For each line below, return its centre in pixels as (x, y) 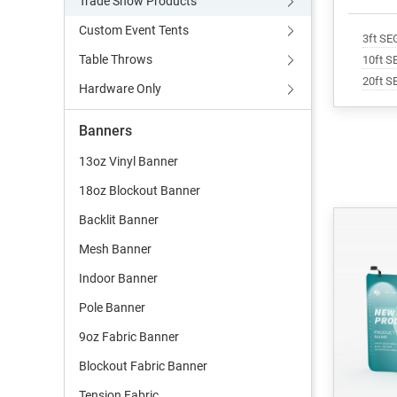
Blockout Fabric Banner (143, 366)
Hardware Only (120, 89)
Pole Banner (112, 307)
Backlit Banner (119, 220)
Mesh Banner (115, 249)
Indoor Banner (118, 278)
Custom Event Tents (134, 30)
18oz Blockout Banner (140, 191)
